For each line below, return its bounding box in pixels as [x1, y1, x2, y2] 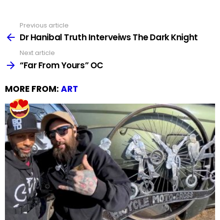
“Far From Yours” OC [20, 59, 103, 71]
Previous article [20, 20, 69, 30]
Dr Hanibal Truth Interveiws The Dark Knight [20, 31, 198, 44]
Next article [20, 48, 55, 58]
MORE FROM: [5, 82, 61, 95]
